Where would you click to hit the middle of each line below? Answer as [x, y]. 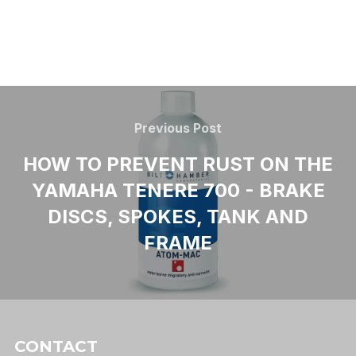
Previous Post [178, 128]
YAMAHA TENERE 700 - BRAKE [178, 190]
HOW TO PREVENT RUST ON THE [178, 164]
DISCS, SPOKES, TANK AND [178, 216]
